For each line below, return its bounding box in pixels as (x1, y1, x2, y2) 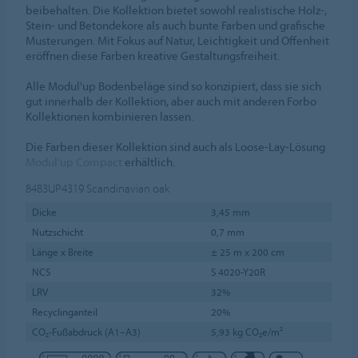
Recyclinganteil (31, 304, 97, 318)
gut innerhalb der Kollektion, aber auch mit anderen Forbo (26, 93, 317, 109)
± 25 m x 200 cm (210, 245, 284, 258)
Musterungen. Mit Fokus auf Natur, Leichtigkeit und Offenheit (26, 33, 330, 48)
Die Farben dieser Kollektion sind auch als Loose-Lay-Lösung (26, 139, 326, 154)
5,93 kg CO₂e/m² (210, 324, 283, 338)
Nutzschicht (31, 225, 83, 238)
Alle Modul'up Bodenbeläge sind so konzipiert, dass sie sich (26, 78, 322, 93)
